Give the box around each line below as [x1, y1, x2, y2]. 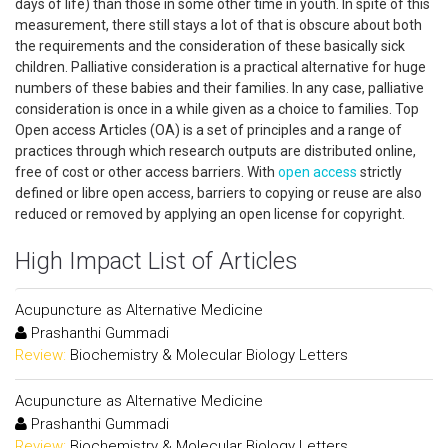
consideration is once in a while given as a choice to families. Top [15, 101, 419, 117]
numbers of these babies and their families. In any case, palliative [15, 80, 424, 96]
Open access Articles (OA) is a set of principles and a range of [15, 122, 402, 138]
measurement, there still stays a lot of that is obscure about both [15, 17, 422, 33]
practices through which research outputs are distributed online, [15, 143, 416, 159]
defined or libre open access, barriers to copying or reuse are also [15, 185, 422, 201]
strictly [357, 164, 402, 180]
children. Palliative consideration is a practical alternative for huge [15, 59, 426, 75]
